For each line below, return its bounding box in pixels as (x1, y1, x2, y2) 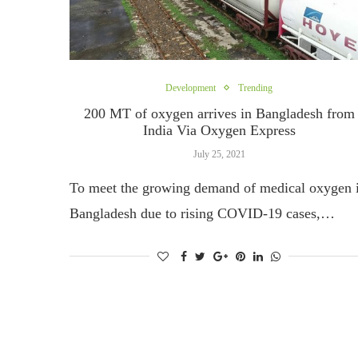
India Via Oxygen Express (142, 121, 296, 138)
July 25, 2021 (193, 148, 245, 160)
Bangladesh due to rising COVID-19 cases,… (70, 205, 335, 221)
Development (165, 82, 217, 93)
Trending (238, 82, 273, 93)
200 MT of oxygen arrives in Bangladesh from (83, 105, 355, 121)
